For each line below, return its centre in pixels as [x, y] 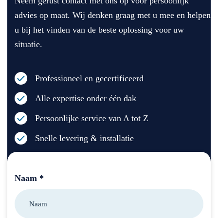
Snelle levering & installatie [84, 138]
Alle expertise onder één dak [86, 99]
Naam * [29, 178]
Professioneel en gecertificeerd [89, 79]
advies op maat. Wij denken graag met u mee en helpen [113, 15]
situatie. [28, 45]
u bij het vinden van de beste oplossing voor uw [99, 30]
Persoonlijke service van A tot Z [92, 118]
